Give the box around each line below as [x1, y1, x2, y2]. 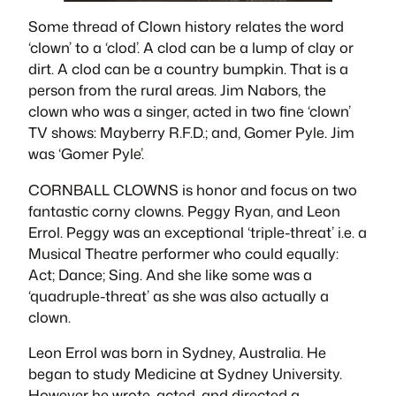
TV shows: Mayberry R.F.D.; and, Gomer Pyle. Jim [28, 122, 354, 143]
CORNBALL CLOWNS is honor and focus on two [28, 179, 357, 200]
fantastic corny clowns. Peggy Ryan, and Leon [28, 200, 340, 221]
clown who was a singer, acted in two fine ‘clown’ [28, 101, 351, 122]
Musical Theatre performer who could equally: [28, 242, 339, 263]
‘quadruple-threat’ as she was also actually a [28, 285, 329, 306]
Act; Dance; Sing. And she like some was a [28, 263, 312, 285]
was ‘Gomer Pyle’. [28, 143, 144, 164]
